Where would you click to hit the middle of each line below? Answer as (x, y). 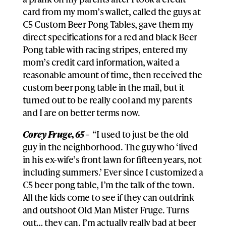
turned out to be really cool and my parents (107, 99)
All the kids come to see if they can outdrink (108, 197)
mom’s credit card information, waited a (101, 62)
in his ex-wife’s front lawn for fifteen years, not (112, 159)
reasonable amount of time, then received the (112, 74)
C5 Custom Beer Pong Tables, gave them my (108, 24)
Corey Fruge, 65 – (57, 134)
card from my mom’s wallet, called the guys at (111, 11)
